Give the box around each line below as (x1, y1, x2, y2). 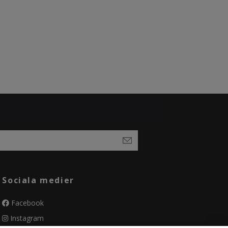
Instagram (8, 213, 44, 223)
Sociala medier (2, 174, 74, 186)
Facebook (9, 197, 44, 208)
